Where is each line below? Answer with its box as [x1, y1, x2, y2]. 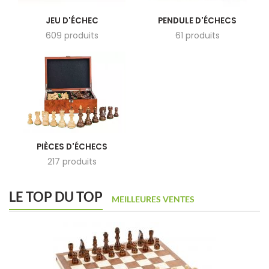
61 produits [175, 29, 220, 41]
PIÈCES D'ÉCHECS [36, 141, 107, 153]
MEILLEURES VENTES [112, 194, 195, 204]
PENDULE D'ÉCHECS [158, 15, 237, 26]
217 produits [47, 156, 97, 168]
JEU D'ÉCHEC [45, 15, 98, 26]
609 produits [45, 29, 98, 41]
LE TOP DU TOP [9, 189, 103, 205]
